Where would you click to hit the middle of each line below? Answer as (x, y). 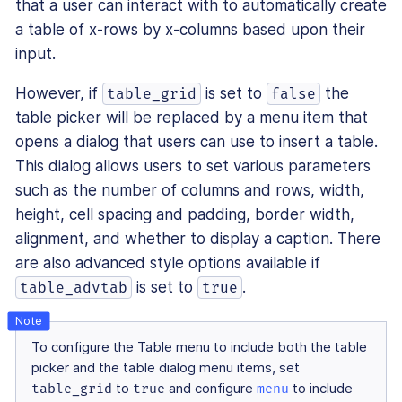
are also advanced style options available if (168, 263)
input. (35, 54)
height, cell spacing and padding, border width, (185, 215)
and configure (211, 389)
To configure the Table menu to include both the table (199, 348)
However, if (59, 94)
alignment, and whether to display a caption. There (198, 239)
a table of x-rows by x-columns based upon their (190, 30)
